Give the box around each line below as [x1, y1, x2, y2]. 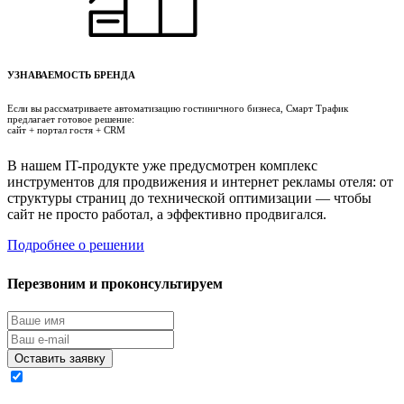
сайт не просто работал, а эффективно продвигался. [7, 206, 326, 222]
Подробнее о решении [7, 236, 144, 252]
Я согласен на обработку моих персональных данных [29, 370, 358, 386]
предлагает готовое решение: [7, 114, 134, 125]
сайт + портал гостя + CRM [7, 124, 125, 136]
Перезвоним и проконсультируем [7, 275, 223, 291]
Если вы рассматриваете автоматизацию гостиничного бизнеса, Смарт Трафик [7, 103, 348, 115]
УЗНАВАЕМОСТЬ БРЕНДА [7, 69, 135, 81]
